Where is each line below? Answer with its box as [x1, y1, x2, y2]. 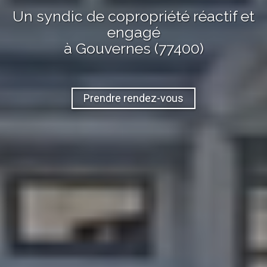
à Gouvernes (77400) [63, 39, 204, 57]
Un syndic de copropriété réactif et [13, 7, 254, 25]
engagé [107, 23, 160, 41]
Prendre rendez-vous [83, 92, 184, 105]
